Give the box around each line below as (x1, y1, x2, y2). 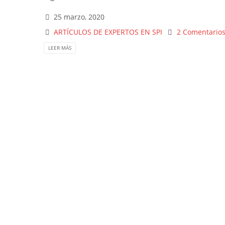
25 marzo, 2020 (54, 12, 105, 22)
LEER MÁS (48, 44, 71, 51)
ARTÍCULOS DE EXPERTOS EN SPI (54, 27, 163, 37)
